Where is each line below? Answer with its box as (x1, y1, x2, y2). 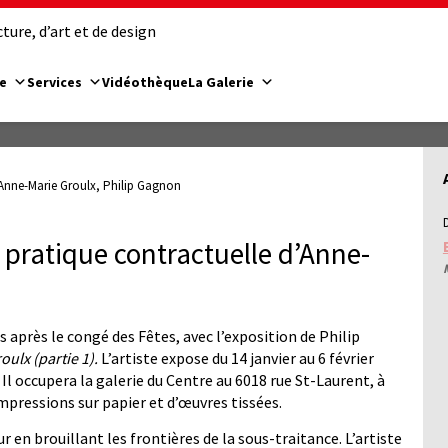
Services (27, 72, 82, 91)
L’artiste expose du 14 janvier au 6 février (101, 348, 374, 369)
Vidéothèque (102, 72, 188, 91)
